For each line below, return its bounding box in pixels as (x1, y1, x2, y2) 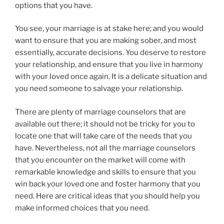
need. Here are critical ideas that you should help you (15, 191, 200, 200)
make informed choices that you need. (15, 203, 149, 212)
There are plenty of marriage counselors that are (15, 107, 186, 116)
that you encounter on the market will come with (15, 155, 185, 164)
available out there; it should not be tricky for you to (15, 119, 195, 128)
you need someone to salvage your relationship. (15, 84, 183, 93)
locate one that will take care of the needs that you (15, 131, 192, 140)
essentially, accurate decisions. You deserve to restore (15, 48, 206, 57)
